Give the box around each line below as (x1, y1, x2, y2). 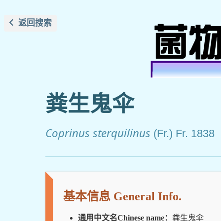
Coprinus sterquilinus (45, 125, 150, 141)
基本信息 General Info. (63, 189, 182, 203)
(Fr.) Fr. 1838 (153, 127, 215, 140)
